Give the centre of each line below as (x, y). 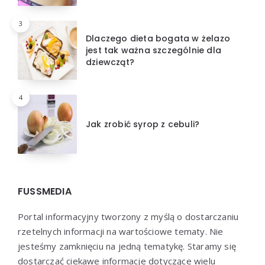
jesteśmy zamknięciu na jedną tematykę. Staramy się (127, 246)
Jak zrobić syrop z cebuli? (143, 124)
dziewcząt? (110, 62)
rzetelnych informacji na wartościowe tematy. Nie (121, 231)
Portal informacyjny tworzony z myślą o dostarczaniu (128, 216)
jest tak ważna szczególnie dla (153, 50)
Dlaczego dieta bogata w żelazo (158, 38)
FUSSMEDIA (45, 191)
